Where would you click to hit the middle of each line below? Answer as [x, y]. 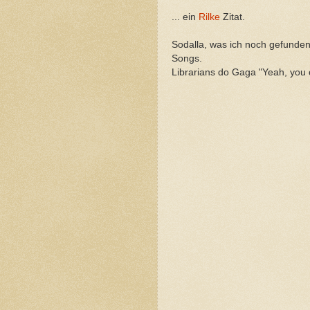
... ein [185, 17]
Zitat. [234, 17]
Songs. [187, 58]
